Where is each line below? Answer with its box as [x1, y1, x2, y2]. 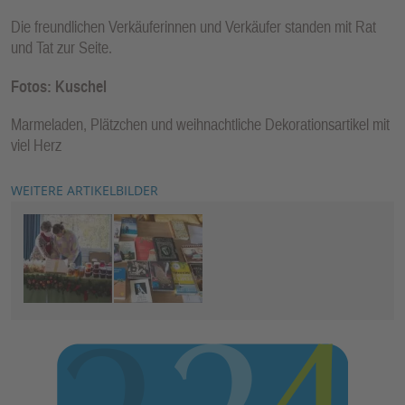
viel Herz [11, 136, 61, 155]
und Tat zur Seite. [11, 38, 112, 58]
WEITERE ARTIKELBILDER [11, 182, 158, 200]
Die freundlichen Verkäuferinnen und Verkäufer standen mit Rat [11, 17, 376, 37]
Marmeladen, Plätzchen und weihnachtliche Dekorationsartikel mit [11, 115, 390, 135]
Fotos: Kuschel [11, 76, 107, 96]
